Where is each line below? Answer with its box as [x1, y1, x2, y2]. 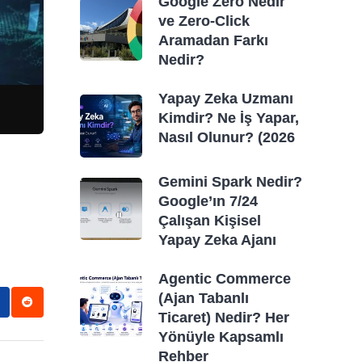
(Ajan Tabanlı [158, 289, 250, 306]
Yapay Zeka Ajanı [158, 231, 277, 248]
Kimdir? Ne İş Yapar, [158, 110, 300, 126]
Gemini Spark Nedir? [158, 173, 303, 190]
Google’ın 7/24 [158, 192, 259, 209]
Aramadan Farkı [158, 32, 269, 48]
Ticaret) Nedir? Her [158, 309, 290, 326]
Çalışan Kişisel [158, 212, 262, 229]
